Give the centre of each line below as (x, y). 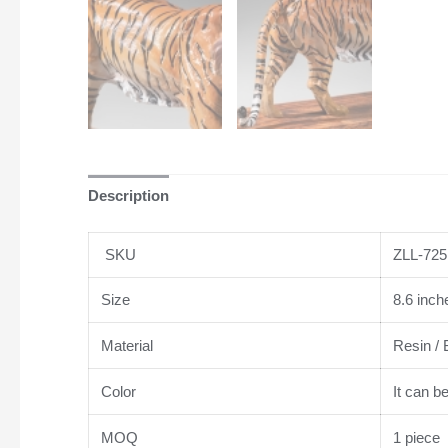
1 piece (414, 437)
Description (128, 196)
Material (124, 345)
